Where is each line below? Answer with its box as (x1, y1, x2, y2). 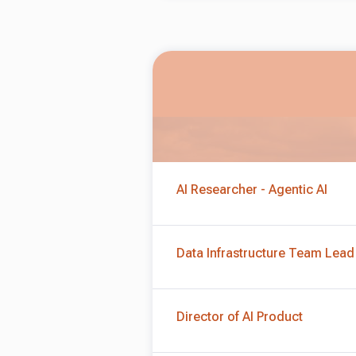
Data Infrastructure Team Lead (176, 246, 354, 261)
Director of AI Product (176, 309, 303, 324)
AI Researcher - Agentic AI (176, 182, 327, 197)
